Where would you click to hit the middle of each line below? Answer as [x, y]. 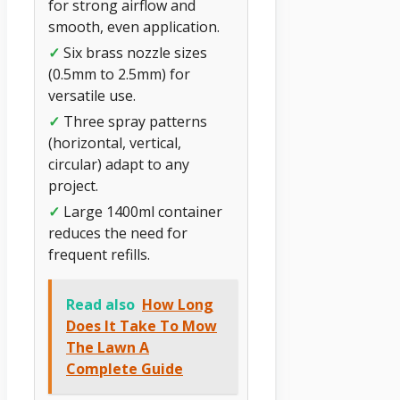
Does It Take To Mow [142, 326]
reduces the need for [118, 233]
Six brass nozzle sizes [133, 53]
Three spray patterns [133, 122]
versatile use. [92, 96]
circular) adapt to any [119, 165]
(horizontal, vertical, [115, 143]
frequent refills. [99, 255]
